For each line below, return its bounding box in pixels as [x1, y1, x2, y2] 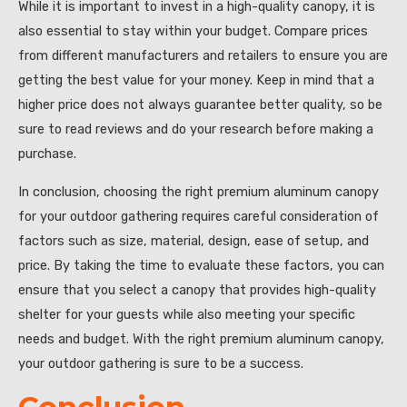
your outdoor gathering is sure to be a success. [18, 354, 303, 372]
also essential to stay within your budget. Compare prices [18, 23, 368, 40]
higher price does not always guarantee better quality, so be [18, 96, 382, 114]
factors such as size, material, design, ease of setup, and [18, 232, 369, 249]
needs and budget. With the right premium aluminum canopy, [18, 330, 384, 347]
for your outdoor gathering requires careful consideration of [18, 207, 379, 224]
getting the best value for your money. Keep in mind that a [18, 72, 374, 89]
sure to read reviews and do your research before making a [18, 121, 373, 138]
